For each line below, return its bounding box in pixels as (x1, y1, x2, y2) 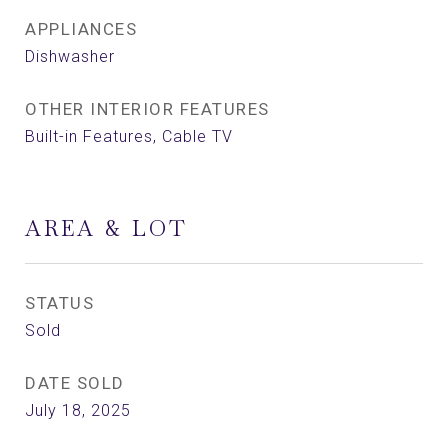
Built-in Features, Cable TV (25, 127, 233, 146)
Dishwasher (25, 47, 115, 66)
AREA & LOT (25, 215, 188, 242)
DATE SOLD (25, 373, 125, 393)
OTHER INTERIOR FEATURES (25, 99, 270, 119)
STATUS (25, 293, 94, 313)
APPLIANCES (25, 19, 137, 39)
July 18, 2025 (25, 401, 131, 420)
